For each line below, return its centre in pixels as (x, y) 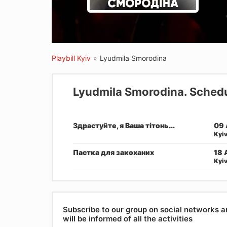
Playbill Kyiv (71, 58)
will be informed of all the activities (128, 218)
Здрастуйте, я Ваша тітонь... (124, 125)
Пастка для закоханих (113, 152)
